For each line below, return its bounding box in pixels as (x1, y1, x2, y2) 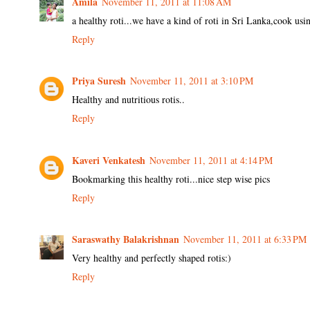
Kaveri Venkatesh (72, 152, 145, 167)
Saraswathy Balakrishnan (72, 232, 179, 247)
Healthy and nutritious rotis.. (72, 93, 185, 107)
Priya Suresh (72, 73, 126, 89)
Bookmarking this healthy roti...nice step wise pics (72, 172, 270, 185)
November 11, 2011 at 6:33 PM (183, 232, 307, 246)
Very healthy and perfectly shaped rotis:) (72, 251, 231, 265)
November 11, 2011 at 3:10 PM (130, 74, 253, 88)
